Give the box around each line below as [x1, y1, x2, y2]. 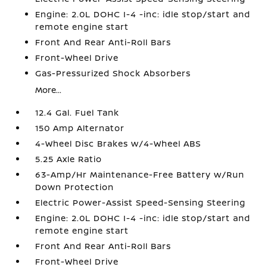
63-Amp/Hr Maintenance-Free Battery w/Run [35, 169, 245, 180]
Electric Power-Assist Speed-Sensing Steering [35, 197, 246, 208]
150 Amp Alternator [35, 122, 125, 133]
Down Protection [35, 181, 114, 193]
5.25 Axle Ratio [35, 153, 103, 164]
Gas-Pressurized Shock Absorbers [35, 67, 191, 79]
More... [35, 84, 62, 95]
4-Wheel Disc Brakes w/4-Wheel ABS [35, 138, 201, 149]
